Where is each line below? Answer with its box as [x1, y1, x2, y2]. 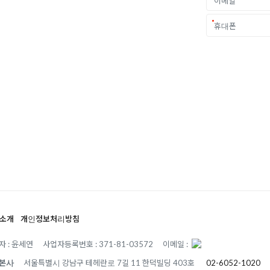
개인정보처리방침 [20, 213, 80, 224]
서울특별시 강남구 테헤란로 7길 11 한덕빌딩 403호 [24, 257, 197, 268]
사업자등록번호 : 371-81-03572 [43, 239, 154, 249]
